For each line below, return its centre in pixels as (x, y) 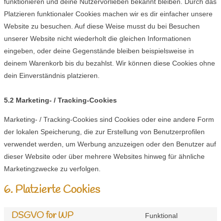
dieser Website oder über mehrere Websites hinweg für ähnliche (104, 156)
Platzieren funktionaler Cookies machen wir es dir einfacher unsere (108, 14)
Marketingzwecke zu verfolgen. (52, 168)
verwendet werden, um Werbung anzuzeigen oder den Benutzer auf (110, 144)
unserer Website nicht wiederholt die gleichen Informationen (97, 38)
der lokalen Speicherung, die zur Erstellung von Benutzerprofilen (104, 131)
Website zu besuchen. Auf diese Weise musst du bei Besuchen (102, 26)
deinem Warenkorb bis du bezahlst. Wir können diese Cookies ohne (110, 63)
